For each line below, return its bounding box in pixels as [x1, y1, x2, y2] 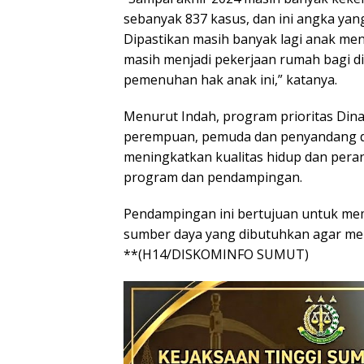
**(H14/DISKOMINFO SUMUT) [123, 245, 309, 263]
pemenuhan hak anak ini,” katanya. [123, 70, 337, 89]
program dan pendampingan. [123, 167, 302, 186]
